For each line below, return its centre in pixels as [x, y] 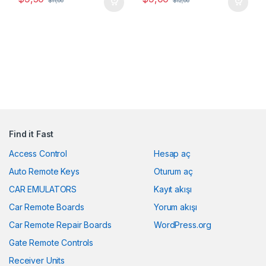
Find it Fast [31, 134]
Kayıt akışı [173, 189]
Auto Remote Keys [44, 172]
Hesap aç [172, 154]
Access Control [38, 154]
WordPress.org [183, 225]
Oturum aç [173, 172]
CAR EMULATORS [43, 189]
